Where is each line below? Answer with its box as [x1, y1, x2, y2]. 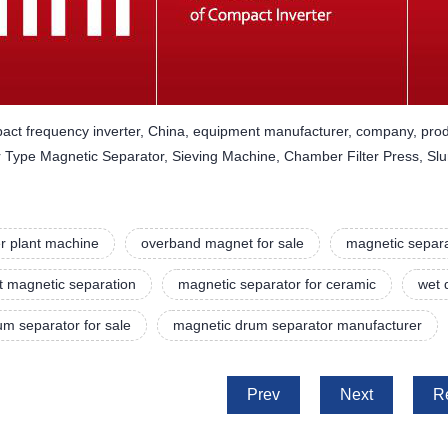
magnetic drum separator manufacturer [173, 316, 422, 333]
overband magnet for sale [141, 234, 304, 251]
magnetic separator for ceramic [178, 275, 376, 292]
